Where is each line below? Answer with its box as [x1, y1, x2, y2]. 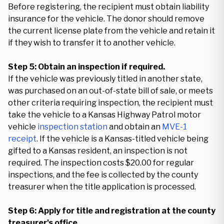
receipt [8, 134, 36, 143]
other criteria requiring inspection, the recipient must [8, 98, 213, 107]
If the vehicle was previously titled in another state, [8, 74, 202, 83]
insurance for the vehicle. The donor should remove [8, 14, 204, 23]
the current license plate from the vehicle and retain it [8, 26, 215, 35]
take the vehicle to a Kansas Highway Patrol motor [8, 110, 201, 119]
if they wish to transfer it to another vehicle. [8, 38, 175, 47]
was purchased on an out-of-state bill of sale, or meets [8, 86, 213, 95]
